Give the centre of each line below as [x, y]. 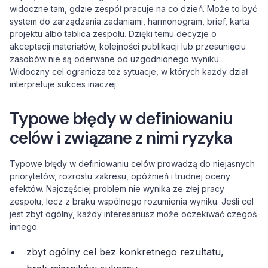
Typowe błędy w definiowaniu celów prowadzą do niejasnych [132, 164]
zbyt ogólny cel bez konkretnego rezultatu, [125, 252]
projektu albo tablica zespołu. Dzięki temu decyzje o [113, 34]
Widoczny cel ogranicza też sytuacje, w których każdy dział [129, 71]
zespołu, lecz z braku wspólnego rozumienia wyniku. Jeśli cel [132, 201]
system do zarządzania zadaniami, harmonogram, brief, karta [130, 21]
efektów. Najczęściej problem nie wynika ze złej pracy [117, 189]
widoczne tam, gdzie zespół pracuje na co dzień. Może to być [133, 9]
